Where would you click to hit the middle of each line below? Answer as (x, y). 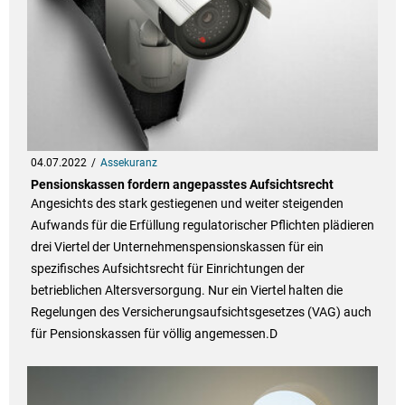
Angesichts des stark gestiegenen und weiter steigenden (187, 204)
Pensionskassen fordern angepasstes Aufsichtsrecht (182, 185)
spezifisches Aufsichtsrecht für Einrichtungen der (167, 269)
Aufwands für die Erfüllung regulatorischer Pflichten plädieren (202, 226)
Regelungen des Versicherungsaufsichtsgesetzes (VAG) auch (201, 312)
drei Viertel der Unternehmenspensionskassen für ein (177, 247)
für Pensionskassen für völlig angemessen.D (154, 334)
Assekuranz (128, 163)
